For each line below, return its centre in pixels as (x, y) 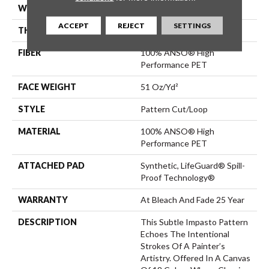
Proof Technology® (178, 177)
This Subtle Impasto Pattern (194, 222)
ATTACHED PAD (51, 165)
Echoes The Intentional (185, 234)
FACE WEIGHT (47, 86)
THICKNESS (43, 30)
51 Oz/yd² (159, 86)
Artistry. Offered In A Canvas (195, 258)
